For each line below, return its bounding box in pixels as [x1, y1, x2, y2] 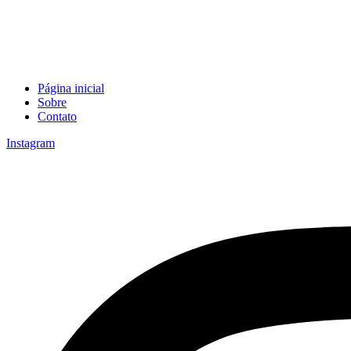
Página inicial [38, 81, 104, 95]
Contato [38, 110, 77, 123]
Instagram [6, 136, 55, 150]
